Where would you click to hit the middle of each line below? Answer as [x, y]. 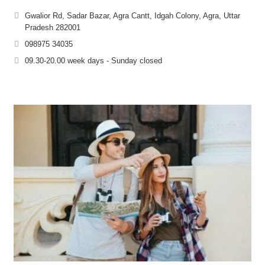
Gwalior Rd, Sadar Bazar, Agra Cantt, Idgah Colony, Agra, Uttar [132, 16]
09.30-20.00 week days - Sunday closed [93, 61]
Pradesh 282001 [53, 28]
